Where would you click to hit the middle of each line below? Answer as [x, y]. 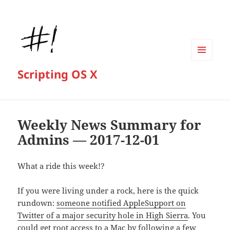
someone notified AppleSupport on [121, 203]
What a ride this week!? [61, 166]
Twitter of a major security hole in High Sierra [103, 215]
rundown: [37, 203]
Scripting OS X [58, 74]
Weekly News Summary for [110, 125]
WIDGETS [206, 82]
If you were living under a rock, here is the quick [108, 191]
